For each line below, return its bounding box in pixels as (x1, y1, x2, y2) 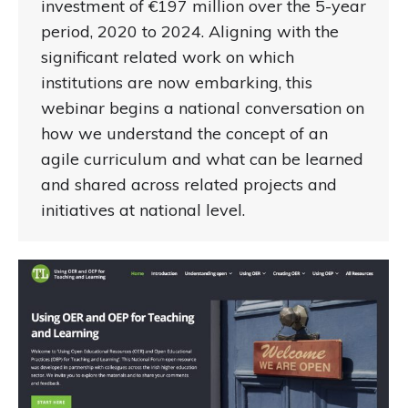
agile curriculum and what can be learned (41, 148, 363, 169)
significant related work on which (41, 46, 294, 67)
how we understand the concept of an (41, 122, 328, 144)
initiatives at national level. (41, 199, 245, 220)
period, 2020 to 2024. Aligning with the (41, 20, 339, 42)
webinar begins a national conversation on (41, 97, 364, 118)
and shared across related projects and (41, 173, 337, 195)
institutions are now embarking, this (41, 71, 312, 93)
